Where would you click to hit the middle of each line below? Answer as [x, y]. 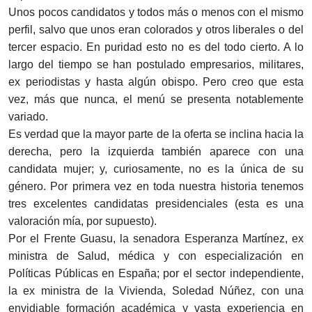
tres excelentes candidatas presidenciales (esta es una [156, 204]
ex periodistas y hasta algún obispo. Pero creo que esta [156, 82]
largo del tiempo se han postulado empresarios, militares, [156, 65]
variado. [28, 117]
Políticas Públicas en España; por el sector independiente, [156, 274]
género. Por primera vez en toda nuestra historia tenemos [156, 187]
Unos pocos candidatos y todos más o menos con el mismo [156, 13]
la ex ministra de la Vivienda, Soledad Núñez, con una [156, 291]
